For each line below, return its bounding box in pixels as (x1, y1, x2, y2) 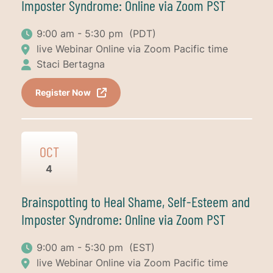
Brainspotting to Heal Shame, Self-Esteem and (21, 192, 250, 210)
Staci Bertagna (36, 57, 105, 70)
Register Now (35, 87, 91, 97)
